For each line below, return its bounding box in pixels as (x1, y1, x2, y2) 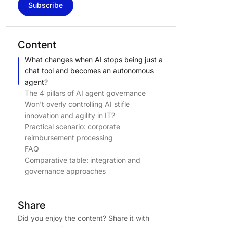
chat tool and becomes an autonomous (24, 66, 154, 75)
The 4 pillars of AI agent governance (24, 89, 146, 97)
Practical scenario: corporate (24, 122, 120, 131)
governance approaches (24, 167, 106, 175)
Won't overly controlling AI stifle (24, 100, 130, 108)
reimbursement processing (24, 133, 113, 142)
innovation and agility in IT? (24, 111, 115, 120)
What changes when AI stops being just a (24, 55, 163, 64)
